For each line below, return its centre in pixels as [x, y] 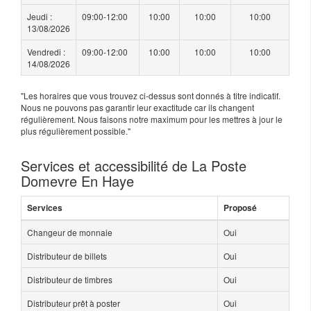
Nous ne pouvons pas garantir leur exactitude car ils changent [137, 107]
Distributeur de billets [67, 255]
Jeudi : [40, 16]
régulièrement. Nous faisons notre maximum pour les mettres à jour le [152, 119]
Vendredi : [46, 51]
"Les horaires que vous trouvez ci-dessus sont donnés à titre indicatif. [151, 95]
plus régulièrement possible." [76, 131]
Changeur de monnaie [70, 232]
